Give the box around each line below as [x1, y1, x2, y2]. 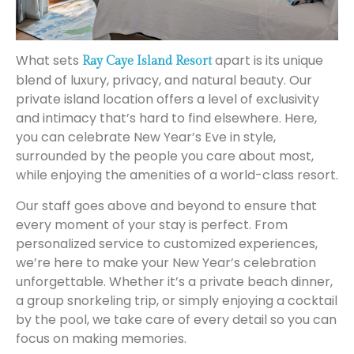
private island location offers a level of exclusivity [16, 90, 319, 109]
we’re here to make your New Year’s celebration [16, 253, 316, 272]
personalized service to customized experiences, [16, 234, 318, 253]
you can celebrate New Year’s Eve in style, [16, 128, 276, 147]
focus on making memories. [16, 329, 186, 348]
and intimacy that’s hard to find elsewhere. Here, [16, 109, 317, 128]
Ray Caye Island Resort [82, 54, 212, 70]
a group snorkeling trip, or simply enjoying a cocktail [16, 291, 337, 310]
